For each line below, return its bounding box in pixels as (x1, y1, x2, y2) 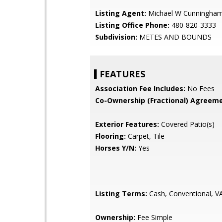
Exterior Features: (95, 119, 159, 129)
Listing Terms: (95, 189, 147, 198)
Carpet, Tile (126, 131, 165, 141)
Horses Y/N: (95, 143, 136, 153)
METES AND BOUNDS (137, 32, 212, 42)
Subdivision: (95, 32, 137, 42)
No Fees (185, 84, 215, 93)
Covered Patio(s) (159, 119, 215, 129)
